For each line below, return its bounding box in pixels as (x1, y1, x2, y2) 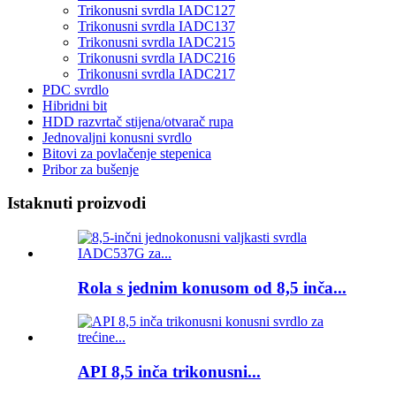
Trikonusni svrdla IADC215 (78, 34, 235, 49)
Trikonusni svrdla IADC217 (78, 65, 235, 81)
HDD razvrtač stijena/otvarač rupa (42, 113, 233, 129)
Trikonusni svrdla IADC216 (78, 49, 235, 65)
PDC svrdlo (42, 81, 109, 97)
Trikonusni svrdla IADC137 (78, 18, 235, 34)
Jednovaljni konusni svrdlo (42, 129, 192, 145)
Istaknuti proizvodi (7, 194, 146, 213)
